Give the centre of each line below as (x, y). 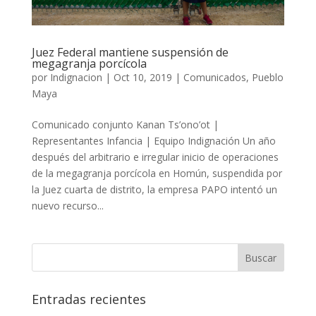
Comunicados (214, 78)
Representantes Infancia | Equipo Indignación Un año (153, 141)
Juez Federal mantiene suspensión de (130, 53)
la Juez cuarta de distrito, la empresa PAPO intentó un (154, 190)
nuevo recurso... (67, 206)
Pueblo (267, 78)
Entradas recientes (89, 299)
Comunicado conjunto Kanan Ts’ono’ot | (125, 125)
